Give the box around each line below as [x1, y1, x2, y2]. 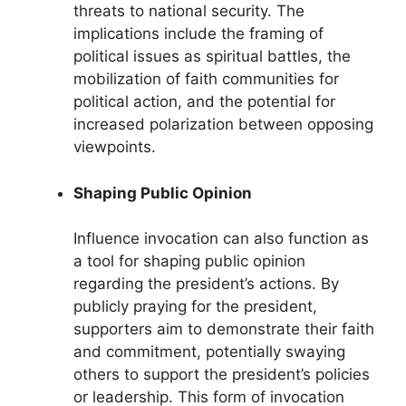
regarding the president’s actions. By [73, 275, 339, 294]
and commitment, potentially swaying [73, 343, 345, 362]
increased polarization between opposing [73, 115, 373, 134]
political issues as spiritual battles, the [73, 47, 351, 66]
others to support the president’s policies [73, 365, 370, 384]
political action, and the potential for [73, 92, 335, 111]
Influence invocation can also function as [73, 229, 369, 248]
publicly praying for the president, [73, 297, 317, 316]
